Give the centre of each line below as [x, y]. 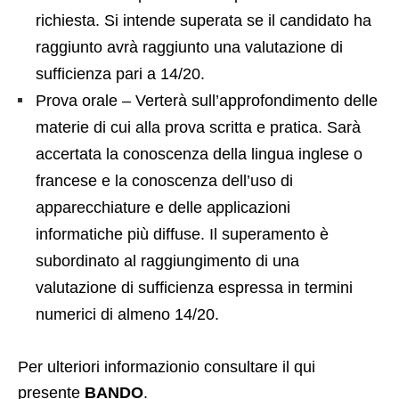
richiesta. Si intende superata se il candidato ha [204, 20]
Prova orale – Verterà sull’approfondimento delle [207, 100]
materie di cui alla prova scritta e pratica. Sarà [198, 127]
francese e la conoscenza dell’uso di [164, 180]
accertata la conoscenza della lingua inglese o [199, 154]
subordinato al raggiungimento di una [167, 261]
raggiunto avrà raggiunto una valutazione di [189, 47]
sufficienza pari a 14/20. [120, 73]
